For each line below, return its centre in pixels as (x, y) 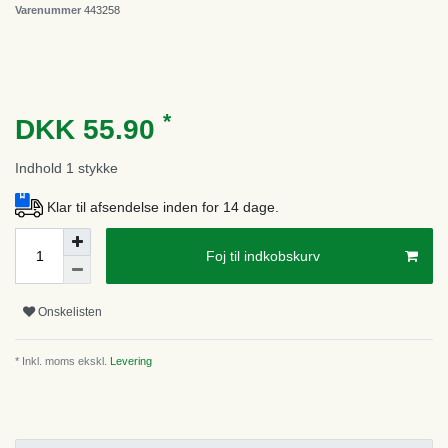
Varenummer (49, 9)
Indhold (40, 167)
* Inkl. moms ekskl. (61, 361)
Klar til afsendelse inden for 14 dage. (163, 207)
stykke (98, 167)
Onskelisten (70, 311)
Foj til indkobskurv (263, 255)
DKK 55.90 (89, 129)
